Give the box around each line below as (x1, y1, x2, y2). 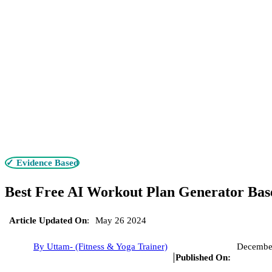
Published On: (175, 252, 231, 262)
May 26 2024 (95, 215, 146, 225)
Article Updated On (9, 215, 87, 225)
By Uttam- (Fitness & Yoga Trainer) (33, 241, 168, 251)
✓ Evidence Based (6, 157, 78, 168)
